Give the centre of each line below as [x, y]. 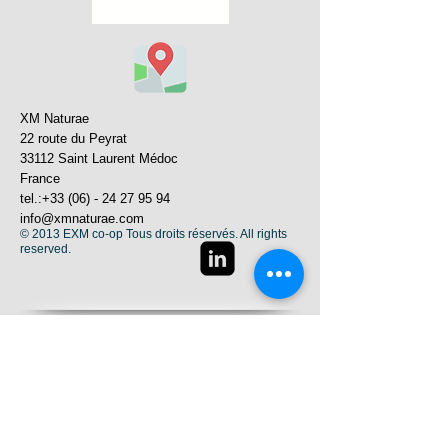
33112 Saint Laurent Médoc [101, 158]
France [40, 178]
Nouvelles [160, 341]
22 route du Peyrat [73, 138]
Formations [160, 401]
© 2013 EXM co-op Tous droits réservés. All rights [153, 234]
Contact [160, 371]
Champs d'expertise [160, 431]
